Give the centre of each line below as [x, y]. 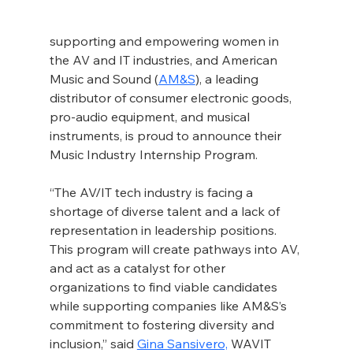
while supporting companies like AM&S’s [169, 306]
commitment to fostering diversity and [163, 325]
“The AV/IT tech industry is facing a [152, 193]
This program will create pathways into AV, [176, 249]
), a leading [228, 79]
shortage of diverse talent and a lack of [166, 212]
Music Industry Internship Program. [153, 155]
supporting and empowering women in [165, 41]
